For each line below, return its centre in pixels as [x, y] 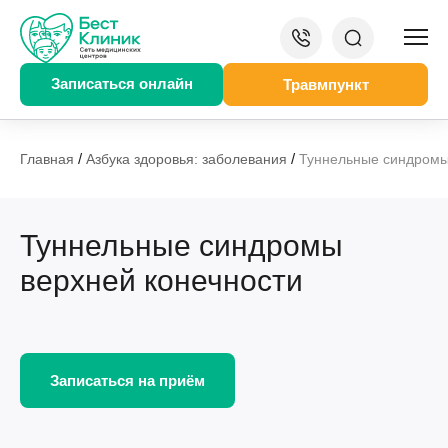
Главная [47, 159]
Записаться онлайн [121, 83]
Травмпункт [325, 84]
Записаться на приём [127, 380]
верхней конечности [161, 280]
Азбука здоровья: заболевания [186, 159]
